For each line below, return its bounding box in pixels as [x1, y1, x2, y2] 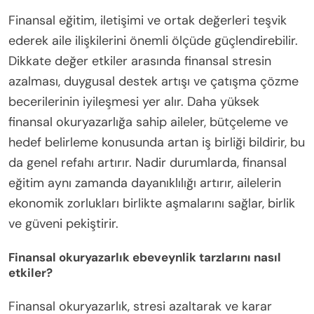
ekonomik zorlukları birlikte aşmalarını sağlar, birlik [8, 194, 295, 212]
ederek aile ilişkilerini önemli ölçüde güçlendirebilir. [8, 32, 298, 49]
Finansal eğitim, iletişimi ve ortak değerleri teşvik [8, 11, 287, 29]
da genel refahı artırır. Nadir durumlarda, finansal [8, 153, 287, 171]
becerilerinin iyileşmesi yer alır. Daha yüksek [8, 93, 259, 110]
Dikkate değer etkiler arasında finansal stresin [8, 52, 271, 69]
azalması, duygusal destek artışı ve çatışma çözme [8, 72, 299, 90]
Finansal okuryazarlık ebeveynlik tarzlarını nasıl [8, 250, 281, 266]
